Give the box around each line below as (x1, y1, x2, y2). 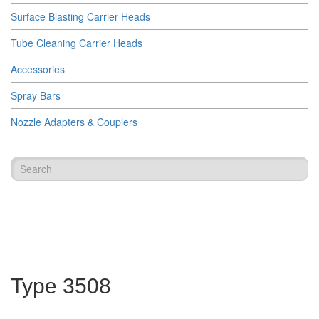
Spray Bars (11, 88, 61, 103)
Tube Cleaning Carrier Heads (11, 36, 142, 50)
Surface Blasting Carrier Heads (11, 9, 150, 23)
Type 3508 (11, 274, 111, 298)
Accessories (11, 62, 65, 76)
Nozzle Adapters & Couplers (11, 115, 137, 129)
